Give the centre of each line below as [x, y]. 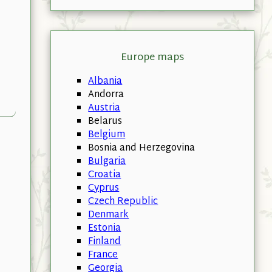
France [103, 255]
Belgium [107, 135]
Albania [105, 81]
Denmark [109, 215]
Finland [105, 242]
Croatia [105, 175]
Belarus [105, 121]
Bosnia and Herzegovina [142, 148]
